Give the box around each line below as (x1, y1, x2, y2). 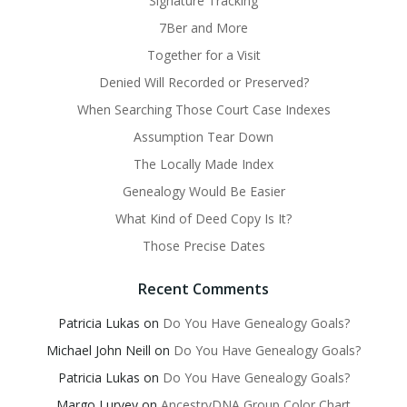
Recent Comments (138, 279, 269, 300)
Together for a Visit (146, 46, 261, 65)
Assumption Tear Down (134, 128, 273, 146)
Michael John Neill (46, 342, 151, 360)
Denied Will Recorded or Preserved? (98, 74, 309, 92)
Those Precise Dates (142, 237, 265, 255)
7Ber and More (159, 19, 248, 37)
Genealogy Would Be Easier (122, 183, 285, 201)
